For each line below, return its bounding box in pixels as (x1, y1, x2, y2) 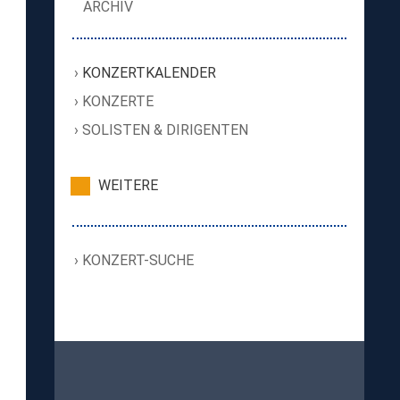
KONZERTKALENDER (82, 64, 217, 81)
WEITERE (97, 177, 158, 194)
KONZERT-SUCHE (82, 252, 195, 269)
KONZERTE (82, 93, 154, 110)
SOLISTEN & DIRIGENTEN (82, 121, 249, 138)
